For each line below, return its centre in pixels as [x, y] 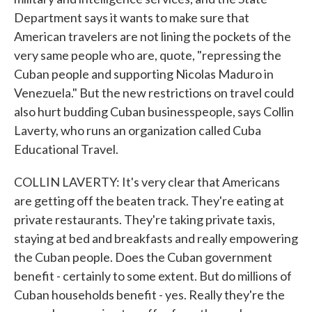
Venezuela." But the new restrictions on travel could [154, 93]
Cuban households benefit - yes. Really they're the [149, 295]
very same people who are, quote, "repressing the [148, 55]
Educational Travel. [66, 149]
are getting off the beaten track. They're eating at [149, 201]
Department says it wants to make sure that [132, 17]
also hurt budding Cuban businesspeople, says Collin [154, 111]
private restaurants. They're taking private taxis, [145, 219]
